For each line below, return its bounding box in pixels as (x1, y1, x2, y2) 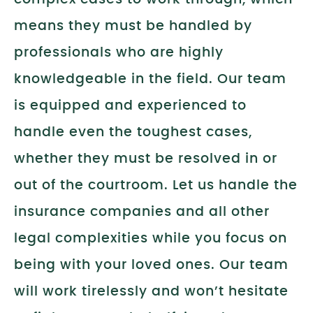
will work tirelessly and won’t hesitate (14, 285, 289, 298)
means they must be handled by (14, 20, 252, 33)
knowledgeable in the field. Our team (14, 73, 286, 86)
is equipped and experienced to (14, 99, 247, 112)
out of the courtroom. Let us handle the (14, 179, 298, 192)
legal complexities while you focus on (14, 232, 287, 245)
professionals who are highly (14, 46, 224, 59)
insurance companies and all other (14, 205, 270, 219)
